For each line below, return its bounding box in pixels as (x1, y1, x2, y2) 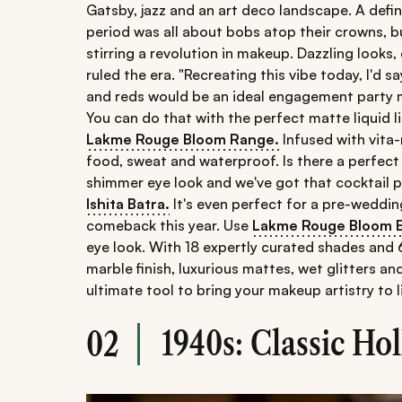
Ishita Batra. (86, 195, 170, 214)
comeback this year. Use (86, 216, 252, 235)
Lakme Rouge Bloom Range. (86, 130, 279, 149)
